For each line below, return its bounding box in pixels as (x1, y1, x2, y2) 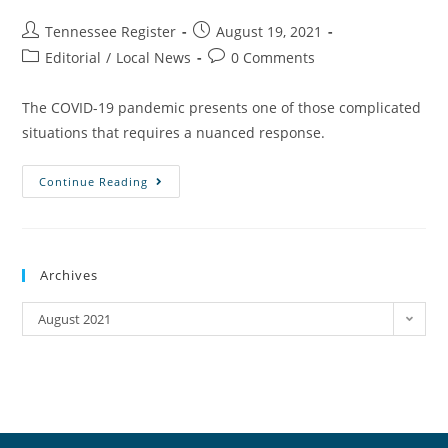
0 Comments (231, 48, 316, 68)
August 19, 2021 (216, 22, 323, 42)
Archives (40, 266, 99, 285)
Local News (116, 48, 192, 68)
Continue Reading (39, 174, 149, 190)
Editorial (45, 48, 102, 68)
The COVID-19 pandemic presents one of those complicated (22, 98, 422, 118)
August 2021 (38, 310, 112, 329)
